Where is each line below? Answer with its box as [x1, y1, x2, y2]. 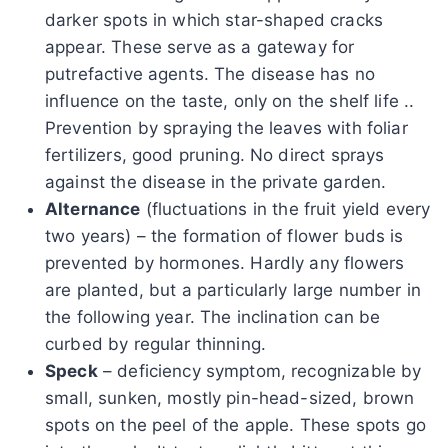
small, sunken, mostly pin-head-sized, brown [45, 387, 415, 408]
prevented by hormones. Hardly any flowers [45, 252, 405, 273]
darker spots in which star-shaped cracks [45, 9, 383, 30]
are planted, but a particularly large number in [45, 279, 422, 300]
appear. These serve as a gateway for [45, 36, 355, 57]
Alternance [45, 198, 141, 219]
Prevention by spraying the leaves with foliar [45, 117, 408, 138]
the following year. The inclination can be [45, 306, 381, 327]
